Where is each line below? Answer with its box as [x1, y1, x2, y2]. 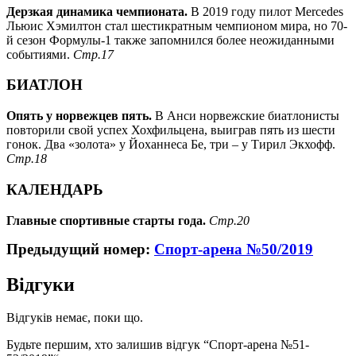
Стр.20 [209, 213, 250, 227]
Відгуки [6, 273, 75, 295]
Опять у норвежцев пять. [6, 109, 155, 123]
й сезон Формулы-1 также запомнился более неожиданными [6, 33, 335, 47]
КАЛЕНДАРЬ [6, 180, 103, 198]
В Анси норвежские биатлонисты [155, 109, 339, 123]
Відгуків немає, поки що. [6, 311, 143, 325]
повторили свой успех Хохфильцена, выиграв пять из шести [6, 123, 335, 137]
